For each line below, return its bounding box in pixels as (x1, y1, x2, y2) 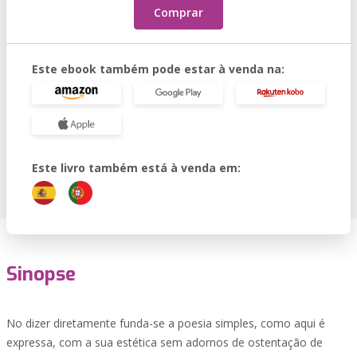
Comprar (154, 5, 203, 20)
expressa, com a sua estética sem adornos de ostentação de (6, 335, 323, 350)
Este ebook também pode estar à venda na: (32, 61, 284, 76)
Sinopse (6, 261, 76, 287)
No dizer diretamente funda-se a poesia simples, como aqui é (6, 316, 325, 331)
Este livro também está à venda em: (32, 160, 241, 175)
